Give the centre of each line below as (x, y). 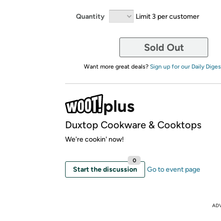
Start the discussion (105, 169)
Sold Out (164, 47)
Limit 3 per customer (167, 16)
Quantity (90, 16)
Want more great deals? (117, 67)
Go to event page (174, 169)
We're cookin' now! (94, 139)
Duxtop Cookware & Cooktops (133, 125)
